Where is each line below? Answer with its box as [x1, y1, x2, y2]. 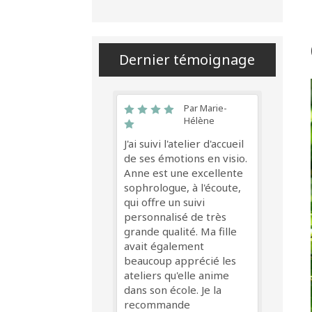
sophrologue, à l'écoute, [124, 180, 241, 194]
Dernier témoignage [119, 50, 256, 69]
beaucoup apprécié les [124, 253, 236, 267]
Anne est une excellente [124, 166, 243, 180]
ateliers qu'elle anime [124, 268, 229, 282]
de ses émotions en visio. [124, 151, 247, 165]
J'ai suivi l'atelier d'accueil [124, 136, 244, 150]
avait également [124, 239, 204, 253]
